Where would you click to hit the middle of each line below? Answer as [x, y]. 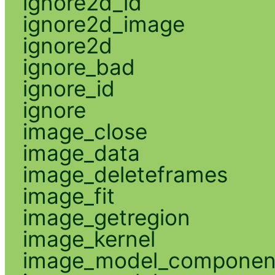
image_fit [68, 196]
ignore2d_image [103, 24]
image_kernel [89, 238]
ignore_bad [79, 67]
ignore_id [68, 88]
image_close [85, 131]
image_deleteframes [125, 174]
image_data [81, 153]
